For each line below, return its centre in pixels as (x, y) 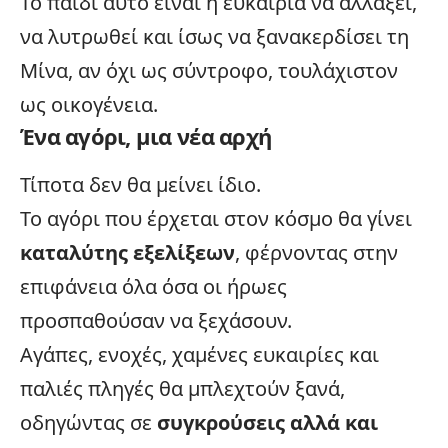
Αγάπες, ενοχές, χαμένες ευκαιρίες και (199, 354)
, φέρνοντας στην (316, 252)
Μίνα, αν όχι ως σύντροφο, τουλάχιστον (209, 70)
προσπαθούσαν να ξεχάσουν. (156, 320)
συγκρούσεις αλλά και (267, 422)
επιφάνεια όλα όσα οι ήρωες (153, 286)
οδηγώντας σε (88, 422)
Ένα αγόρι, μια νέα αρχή (146, 135)
